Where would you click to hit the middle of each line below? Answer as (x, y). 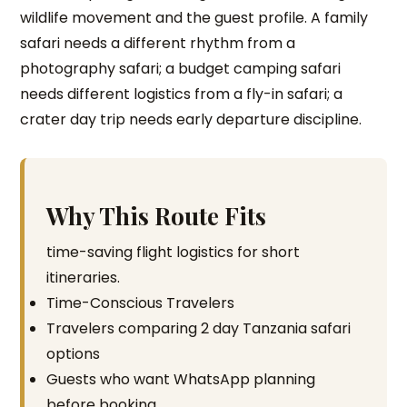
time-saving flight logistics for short (174, 252)
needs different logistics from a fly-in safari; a (182, 94)
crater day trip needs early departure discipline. (191, 119)
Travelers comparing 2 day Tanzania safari (199, 328)
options (74, 354)
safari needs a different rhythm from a (158, 43)
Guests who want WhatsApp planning (181, 379)
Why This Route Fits (157, 216)
